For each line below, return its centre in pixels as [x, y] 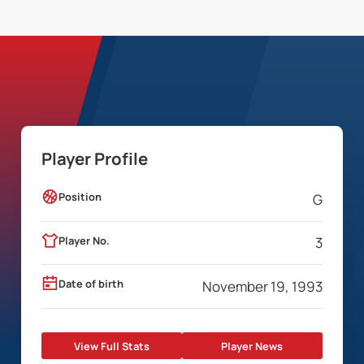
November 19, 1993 [262, 286]
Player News [252, 346]
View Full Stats [112, 346]
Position [80, 197]
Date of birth [91, 284]
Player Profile [95, 159]
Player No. [84, 240]
